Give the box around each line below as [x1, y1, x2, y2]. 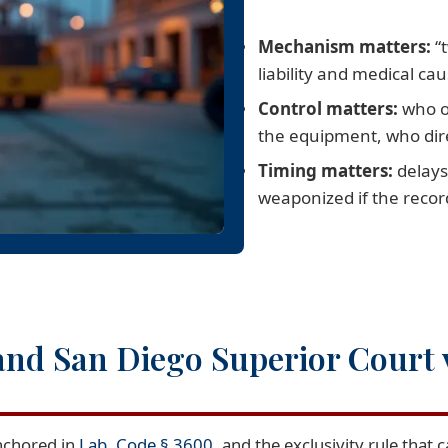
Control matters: [258, 96, 398, 120]
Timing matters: [258, 158, 393, 182]
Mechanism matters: [258, 34, 431, 58]
